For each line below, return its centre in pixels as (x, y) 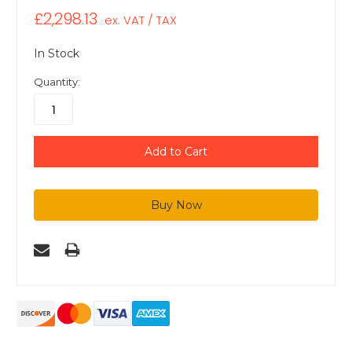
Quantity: (57, 82)
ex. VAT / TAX (140, 20)
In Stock (57, 54)
